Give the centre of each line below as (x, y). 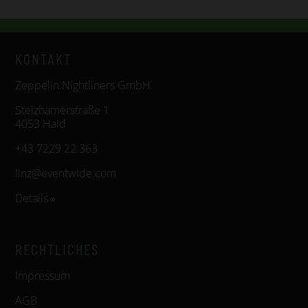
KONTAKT (43, 58)
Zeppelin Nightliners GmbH (83, 85)
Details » (35, 198)
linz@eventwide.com (66, 173)
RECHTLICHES (57, 249)
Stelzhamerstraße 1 (62, 110)
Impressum (43, 276)
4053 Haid (41, 124)
